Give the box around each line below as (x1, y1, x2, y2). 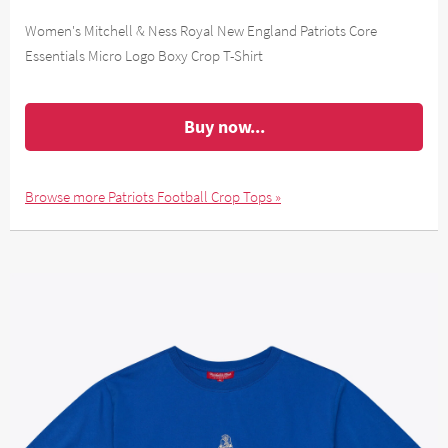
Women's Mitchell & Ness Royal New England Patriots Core (25, 21, 377, 40)
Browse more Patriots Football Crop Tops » (25, 188, 281, 207)
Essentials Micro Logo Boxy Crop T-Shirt (25, 46, 263, 65)
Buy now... (183, 115, 265, 139)
